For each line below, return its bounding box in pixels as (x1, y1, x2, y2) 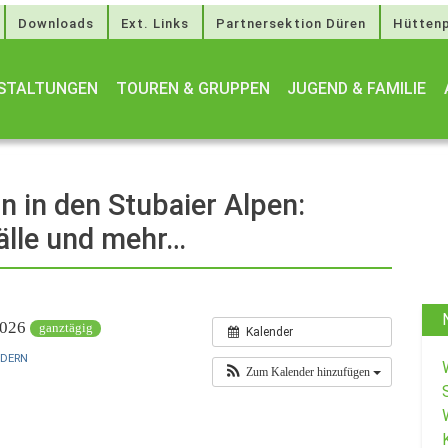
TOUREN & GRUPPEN (115, 79, 270, 98)
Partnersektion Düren (215, 16, 367, 31)
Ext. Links (120, 16, 190, 31)
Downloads (17, 16, 95, 31)
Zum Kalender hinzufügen (246, 365, 374, 380)
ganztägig (38, 320, 93, 335)
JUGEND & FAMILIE (287, 79, 427, 98)
